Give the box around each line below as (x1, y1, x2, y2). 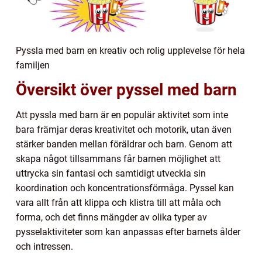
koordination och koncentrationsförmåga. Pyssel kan (16, 182, 234, 194)
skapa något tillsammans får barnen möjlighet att (16, 153, 220, 164)
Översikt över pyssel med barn (16, 80, 237, 99)
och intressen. (16, 240, 73, 252)
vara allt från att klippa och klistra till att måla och (16, 196, 221, 208)
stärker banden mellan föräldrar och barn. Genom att (16, 138, 232, 150)
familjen (16, 59, 50, 71)
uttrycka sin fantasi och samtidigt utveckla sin (16, 167, 206, 179)
